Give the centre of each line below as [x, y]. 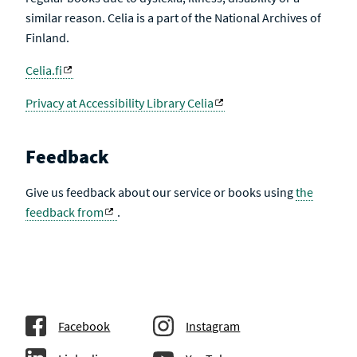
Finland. [48, 37]
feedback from [65, 212]
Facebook [84, 326]
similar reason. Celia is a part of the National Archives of [174, 18]
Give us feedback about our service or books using [161, 192]
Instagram [213, 326]
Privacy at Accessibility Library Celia [120, 103]
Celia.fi [44, 70]
